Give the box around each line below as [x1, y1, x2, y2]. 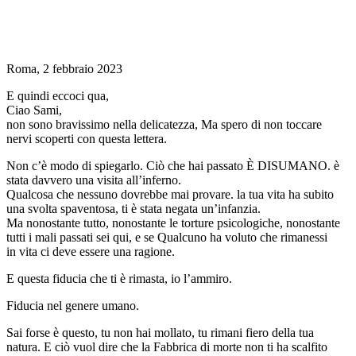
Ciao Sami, [6, 103, 62, 118]
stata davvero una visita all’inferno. [6, 173, 181, 188]
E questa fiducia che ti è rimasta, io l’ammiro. [6, 272, 232, 286]
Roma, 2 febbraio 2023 [6, 62, 122, 76]
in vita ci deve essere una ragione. [6, 245, 175, 259]
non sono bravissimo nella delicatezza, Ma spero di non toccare [6, 118, 322, 132]
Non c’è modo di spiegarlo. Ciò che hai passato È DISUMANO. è [6, 159, 339, 173]
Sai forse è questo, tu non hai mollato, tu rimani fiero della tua [6, 326, 314, 340]
